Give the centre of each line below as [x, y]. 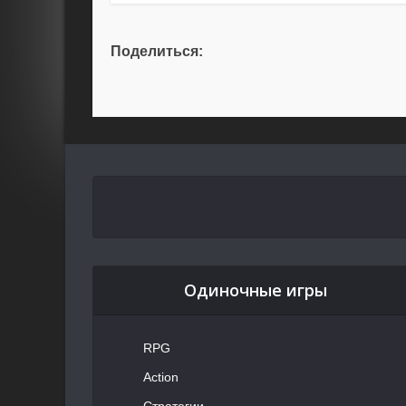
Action [161, 377]
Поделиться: [157, 51]
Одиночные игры [255, 290]
